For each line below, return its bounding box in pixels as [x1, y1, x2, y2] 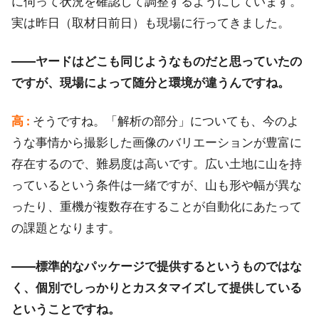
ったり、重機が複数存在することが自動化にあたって [11, 199, 302, 214]
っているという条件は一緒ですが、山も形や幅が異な [11, 178, 302, 193]
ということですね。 [11, 302, 120, 317]
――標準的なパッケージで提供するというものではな [11, 259, 302, 274]
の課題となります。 [11, 221, 120, 236]
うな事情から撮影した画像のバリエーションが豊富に [11, 135, 302, 150]
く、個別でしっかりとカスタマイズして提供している [11, 281, 302, 296]
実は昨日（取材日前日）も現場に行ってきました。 [11, 16, 290, 31]
